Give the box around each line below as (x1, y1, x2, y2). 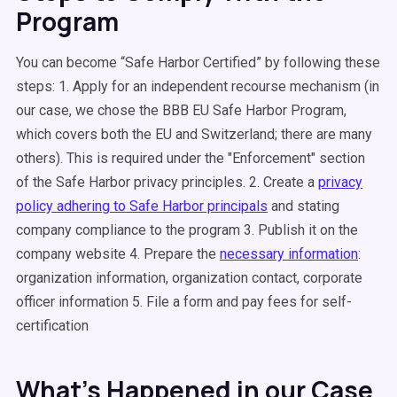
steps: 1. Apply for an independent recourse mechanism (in (16, 78, 379, 95)
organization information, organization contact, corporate (16, 269, 362, 286)
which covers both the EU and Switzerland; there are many (16, 126, 372, 143)
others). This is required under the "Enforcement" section (16, 150, 365, 167)
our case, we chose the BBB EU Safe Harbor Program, (16, 102, 346, 119)
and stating (271, 198, 339, 214)
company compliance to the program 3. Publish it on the (16, 222, 358, 238)
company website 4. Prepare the (16, 245, 216, 262)
